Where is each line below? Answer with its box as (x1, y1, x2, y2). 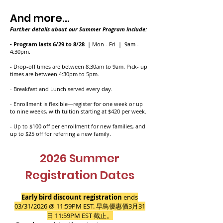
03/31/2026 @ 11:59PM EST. (14, 202, 96, 211)
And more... (10, 11, 70, 25)
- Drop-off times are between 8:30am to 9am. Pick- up (10, 63, 147, 70)
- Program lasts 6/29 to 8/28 (10, 40, 86, 48)
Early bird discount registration (21, 193, 122, 202)
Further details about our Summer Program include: (10, 25, 147, 33)
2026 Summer (40, 150, 119, 166)
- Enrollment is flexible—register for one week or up (10, 100, 143, 108)
